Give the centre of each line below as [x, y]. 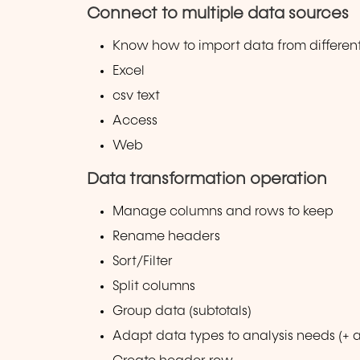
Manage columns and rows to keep [223, 211]
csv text [137, 96]
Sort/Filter [143, 261]
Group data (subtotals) [182, 312]
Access [135, 121]
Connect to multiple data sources [218, 14]
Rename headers [167, 236]
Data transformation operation [207, 179]
